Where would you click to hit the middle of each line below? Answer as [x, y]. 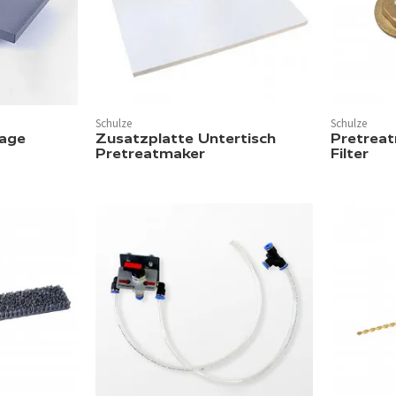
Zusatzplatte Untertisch [186, 139]
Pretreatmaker [150, 154]
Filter [350, 154]
